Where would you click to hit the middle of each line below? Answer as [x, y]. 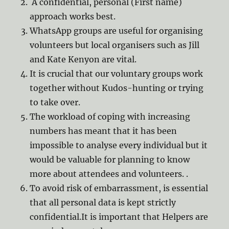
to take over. [55, 102]
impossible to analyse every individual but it [119, 145]
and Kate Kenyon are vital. [84, 60]
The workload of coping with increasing [110, 117]
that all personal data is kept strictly [103, 203]
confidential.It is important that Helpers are [119, 217]
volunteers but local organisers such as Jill [115, 45]
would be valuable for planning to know [110, 160]
